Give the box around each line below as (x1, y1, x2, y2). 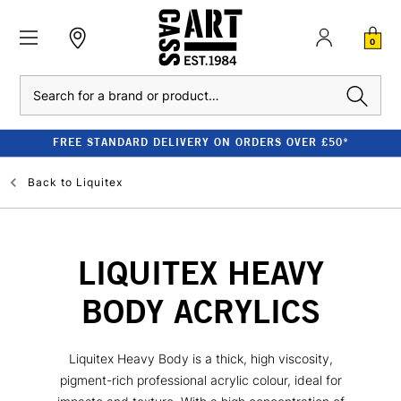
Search (20, 78, 55, 91)
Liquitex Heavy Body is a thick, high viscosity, (68, 350, 333, 366)
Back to (28, 175, 73, 189)
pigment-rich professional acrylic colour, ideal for (59, 371, 342, 388)
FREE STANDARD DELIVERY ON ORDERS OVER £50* (52, 135, 349, 149)
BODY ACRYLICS (81, 291, 320, 331)
